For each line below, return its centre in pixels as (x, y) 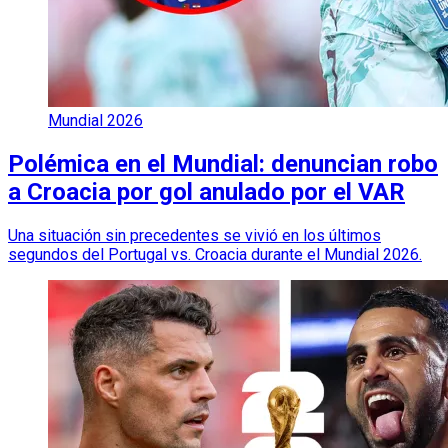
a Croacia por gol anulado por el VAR (206, 191)
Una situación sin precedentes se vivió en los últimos (194, 235)
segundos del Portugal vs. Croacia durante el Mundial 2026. (215, 254)
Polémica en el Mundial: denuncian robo (223, 163)
